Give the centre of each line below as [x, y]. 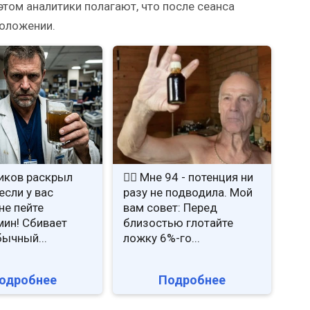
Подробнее [192, 280]
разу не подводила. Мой [188, 193]
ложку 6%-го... [161, 238]
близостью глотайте [178, 223]
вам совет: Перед [170, 208]
